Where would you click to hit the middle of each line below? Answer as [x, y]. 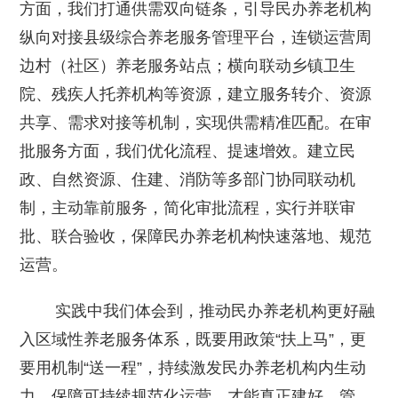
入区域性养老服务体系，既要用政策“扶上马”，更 [193, 339]
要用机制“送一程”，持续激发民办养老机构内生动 [193, 367]
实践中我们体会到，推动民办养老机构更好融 [198, 310]
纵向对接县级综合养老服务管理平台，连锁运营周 [196, 37]
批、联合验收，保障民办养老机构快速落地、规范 [196, 236]
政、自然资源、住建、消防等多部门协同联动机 [188, 179]
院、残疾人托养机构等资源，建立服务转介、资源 [196, 94]
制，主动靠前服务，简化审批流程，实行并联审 [188, 207]
